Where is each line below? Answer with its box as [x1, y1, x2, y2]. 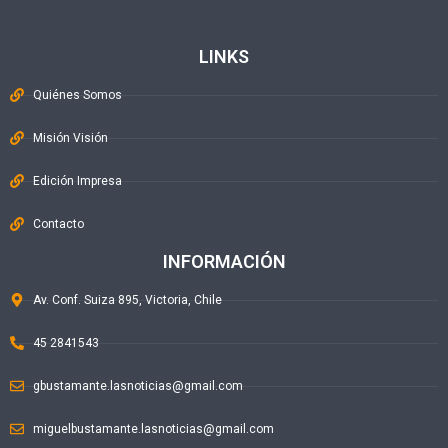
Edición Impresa [32, 174, 122, 189]
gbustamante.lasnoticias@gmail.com [32, 379, 243, 394]
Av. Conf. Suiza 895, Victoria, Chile [32, 293, 222, 308]
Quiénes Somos [32, 88, 122, 103]
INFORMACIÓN [162, 251, 286, 273]
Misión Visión [32, 131, 108, 146]
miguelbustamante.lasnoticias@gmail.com [32, 422, 274, 437]
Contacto [32, 217, 84, 232]
